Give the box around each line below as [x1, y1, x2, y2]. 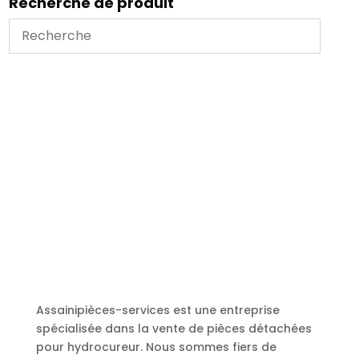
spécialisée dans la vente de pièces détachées [35, 320, 312, 337]
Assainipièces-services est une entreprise [35, 301, 280, 318]
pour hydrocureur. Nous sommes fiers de [35, 338, 276, 355]
